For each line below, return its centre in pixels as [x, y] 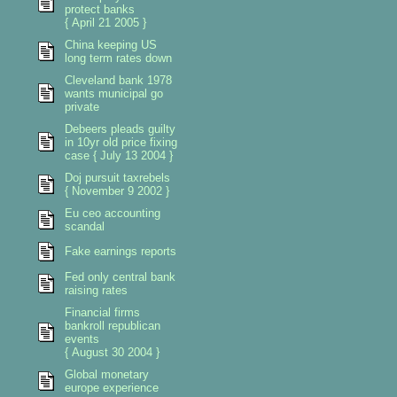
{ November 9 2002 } [117, 191]
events [82, 339]
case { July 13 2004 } [118, 156]
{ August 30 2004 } [112, 352]
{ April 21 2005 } [105, 23]
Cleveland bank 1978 [118, 80]
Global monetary [106, 374]
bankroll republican [112, 326]
